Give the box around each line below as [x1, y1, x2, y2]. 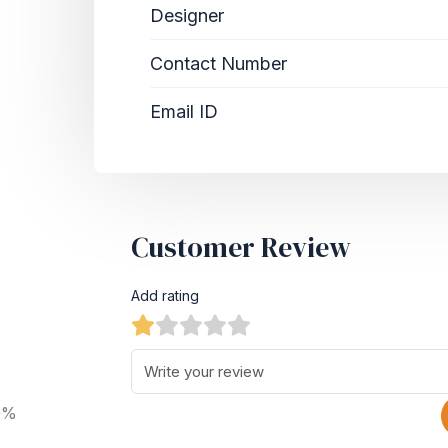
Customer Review [130, 228, 351, 266]
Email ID [150, 101, 218, 122]
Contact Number [150, 53, 287, 74]
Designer [150, 5, 224, 26]
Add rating [130, 287, 199, 304]
